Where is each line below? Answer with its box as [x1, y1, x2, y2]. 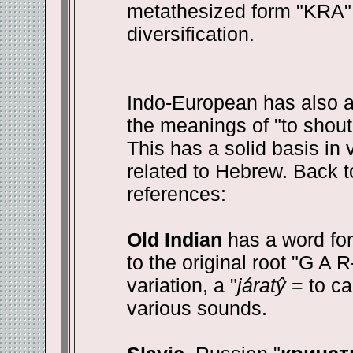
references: [126, 183, 226, 205]
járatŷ [236, 274, 286, 296]
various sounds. [126, 297, 267, 319]
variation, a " [126, 274, 237, 296]
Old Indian [126, 229, 222, 251]
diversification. [126, 23, 255, 45]
